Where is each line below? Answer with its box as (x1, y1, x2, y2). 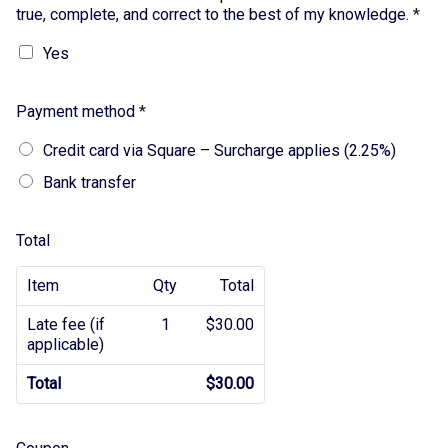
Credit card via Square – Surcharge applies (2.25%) (43, 141, 396, 161)
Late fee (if (27, 315, 105, 335)
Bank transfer (43, 173, 136, 193)
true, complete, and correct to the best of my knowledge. (16, 5, 413, 25)
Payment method (16, 102, 139, 122)
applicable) (27, 335, 104, 355)
